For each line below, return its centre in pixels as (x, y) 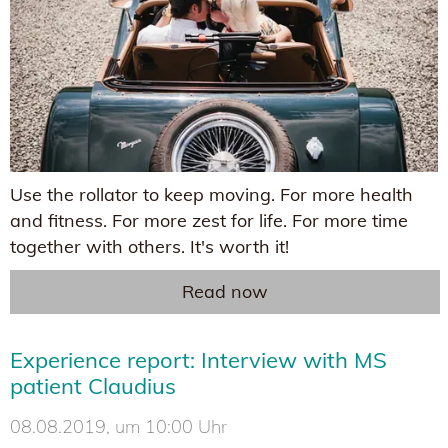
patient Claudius (93, 386)
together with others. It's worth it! (149, 247)
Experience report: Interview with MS (198, 360)
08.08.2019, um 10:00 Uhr (118, 427)
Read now (225, 292)
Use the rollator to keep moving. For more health (211, 195)
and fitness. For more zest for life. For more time (209, 221)
